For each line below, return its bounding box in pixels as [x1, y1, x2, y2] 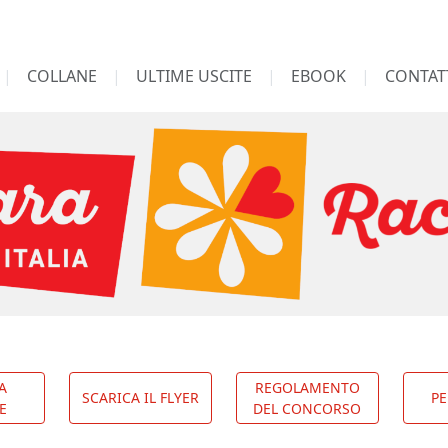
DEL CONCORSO [253, 398, 362, 418]
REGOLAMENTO [254, 377, 360, 397]
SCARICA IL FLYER [82, 388, 200, 408]
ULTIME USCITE [135, 65, 252, 87]
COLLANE [26, 65, 97, 87]
